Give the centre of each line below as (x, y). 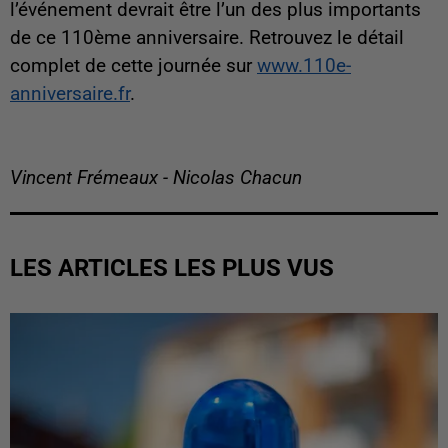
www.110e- (304, 66)
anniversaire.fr (70, 94)
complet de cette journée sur (133, 66)
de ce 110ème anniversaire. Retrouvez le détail (207, 38)
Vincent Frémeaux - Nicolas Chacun (156, 178)
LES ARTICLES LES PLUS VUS (172, 268)
